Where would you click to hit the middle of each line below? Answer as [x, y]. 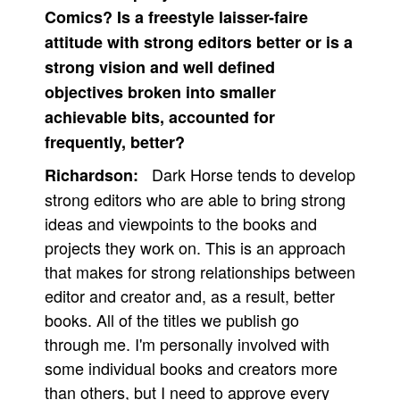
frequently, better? [115, 142]
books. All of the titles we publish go [172, 320]
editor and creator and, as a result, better [190, 296]
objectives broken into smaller [160, 92]
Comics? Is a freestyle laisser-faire [176, 17]
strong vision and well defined [160, 67]
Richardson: [92, 175]
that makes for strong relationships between [200, 271]
